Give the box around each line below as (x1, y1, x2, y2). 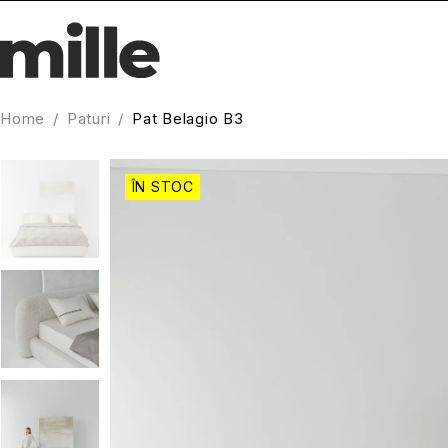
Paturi (66, 108, 111, 128)
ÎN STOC (131, 177, 194, 195)
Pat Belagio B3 (132, 108, 244, 128)
